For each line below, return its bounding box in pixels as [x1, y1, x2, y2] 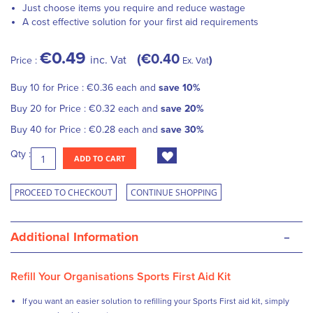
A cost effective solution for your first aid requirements [22, 16, 259, 28]
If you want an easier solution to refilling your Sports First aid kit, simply [22, 296, 289, 306]
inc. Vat [90, 53, 126, 67]
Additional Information [10, 229, 138, 245]
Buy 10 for [10, 82, 57, 94]
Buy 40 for [10, 124, 59, 136]
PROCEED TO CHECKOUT [15, 187, 112, 198]
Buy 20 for [10, 103, 59, 115]
